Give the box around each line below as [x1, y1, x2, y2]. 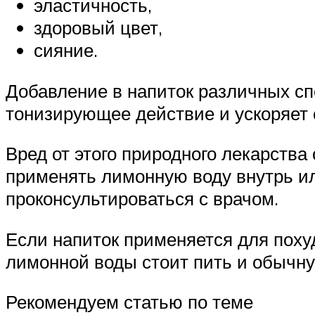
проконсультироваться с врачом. [6, 187, 278, 210]
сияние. [34, 39, 98, 62]
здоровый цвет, [34, 16, 162, 39]
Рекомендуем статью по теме [6, 290, 253, 314]
